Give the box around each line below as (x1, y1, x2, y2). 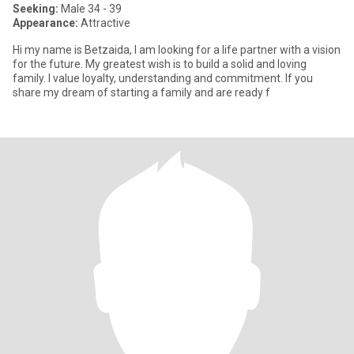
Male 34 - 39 (58, 2, 122, 15)
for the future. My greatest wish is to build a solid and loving (13, 58, 85, 70)
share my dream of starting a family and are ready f (13, 86, 270, 99)
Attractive (78, 17, 130, 29)
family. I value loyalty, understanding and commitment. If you (13, 72, 48, 85)
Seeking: (13, 2, 58, 15)
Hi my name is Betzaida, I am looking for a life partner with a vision (13, 43, 341, 56)
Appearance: (13, 17, 78, 29)
